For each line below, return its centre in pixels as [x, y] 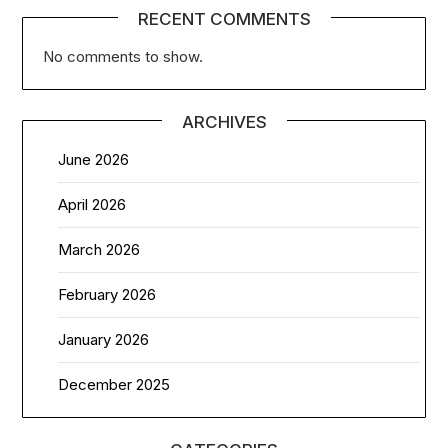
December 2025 [114, 384]
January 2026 [104, 339]
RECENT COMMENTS [224, 18]
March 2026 [99, 249]
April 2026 [92, 204]
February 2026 [107, 294]
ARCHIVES [224, 121]
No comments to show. [123, 56]
